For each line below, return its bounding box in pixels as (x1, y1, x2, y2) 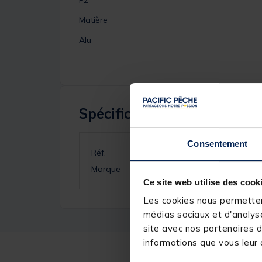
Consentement (187, 139, 248, 149)
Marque (91, 163, 120, 174)
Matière (79, 14, 108, 25)
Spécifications (79, 104, 174, 122)
